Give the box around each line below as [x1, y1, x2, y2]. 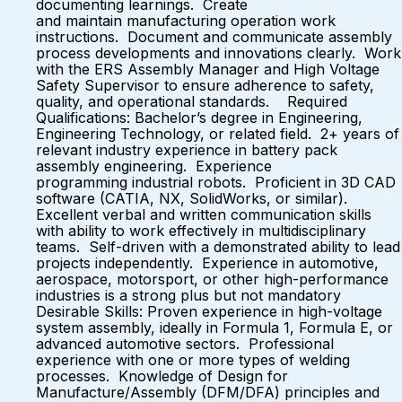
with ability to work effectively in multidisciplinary [36, 222, 366, 240]
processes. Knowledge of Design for [36, 367, 288, 385]
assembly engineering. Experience [36, 157, 272, 175]
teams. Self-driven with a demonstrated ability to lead [36, 238, 400, 256]
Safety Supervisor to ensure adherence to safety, [36, 76, 374, 94]
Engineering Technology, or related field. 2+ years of [36, 125, 399, 143]
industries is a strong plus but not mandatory [36, 286, 345, 304]
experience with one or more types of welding [36, 351, 350, 369]
